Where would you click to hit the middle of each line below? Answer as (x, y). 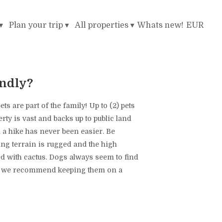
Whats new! (161, 25)
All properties (102, 25)
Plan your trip (36, 25)
